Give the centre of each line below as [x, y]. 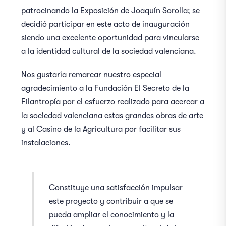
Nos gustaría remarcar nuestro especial [92, 75]
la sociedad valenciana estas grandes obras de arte [112, 116]
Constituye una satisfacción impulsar [116, 188]
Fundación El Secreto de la [142, 89]
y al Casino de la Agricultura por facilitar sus [101, 129]
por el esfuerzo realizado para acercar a [134, 102]
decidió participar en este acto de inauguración [106, 24]
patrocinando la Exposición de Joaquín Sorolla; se [111, 11]
